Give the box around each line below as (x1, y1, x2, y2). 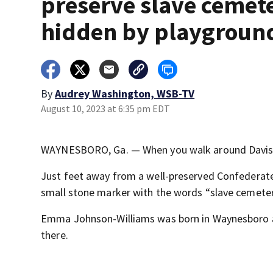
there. (41, 228, 68, 242)
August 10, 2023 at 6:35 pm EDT (41, 102, 171, 115)
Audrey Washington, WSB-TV (55, 87, 195, 101)
